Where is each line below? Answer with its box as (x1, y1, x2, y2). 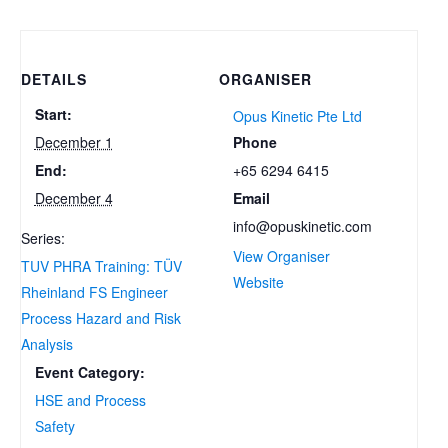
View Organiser (232, 245, 330, 266)
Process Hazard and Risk (21, 308, 181, 329)
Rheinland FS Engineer (21, 282, 168, 303)
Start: (34, 104, 72, 125)
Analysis (21, 334, 73, 355)
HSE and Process (34, 390, 146, 411)
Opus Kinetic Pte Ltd (232, 106, 362, 127)
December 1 (34, 132, 113, 153)
